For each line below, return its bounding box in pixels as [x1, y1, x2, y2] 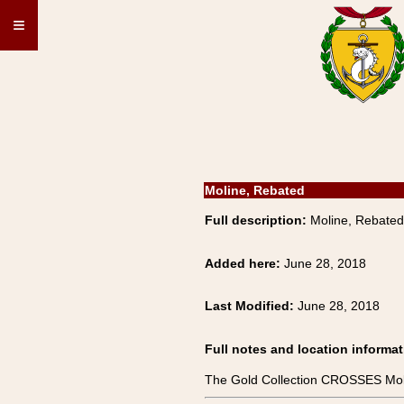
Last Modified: [205, 298, 298, 313]
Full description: [205, 213, 307, 227]
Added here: [205, 256, 284, 271]
